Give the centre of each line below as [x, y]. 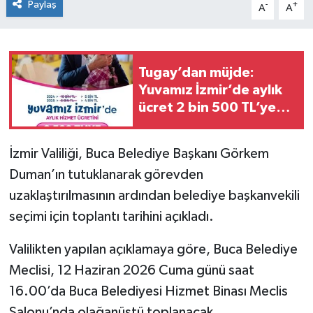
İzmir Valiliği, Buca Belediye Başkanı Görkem [139, 154]
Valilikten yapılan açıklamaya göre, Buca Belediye [153, 250]
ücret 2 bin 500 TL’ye [207, 107]
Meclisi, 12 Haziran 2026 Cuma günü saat [131, 271]
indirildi [163, 125]
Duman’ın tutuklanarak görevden [106, 175]
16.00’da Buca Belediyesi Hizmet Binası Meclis [148, 292]
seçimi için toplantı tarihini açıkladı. [111, 217]
